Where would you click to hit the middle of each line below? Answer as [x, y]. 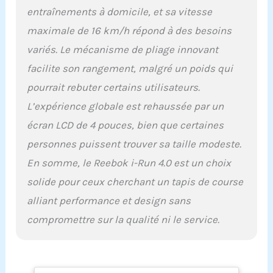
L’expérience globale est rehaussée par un [126, 106]
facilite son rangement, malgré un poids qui [130, 68]
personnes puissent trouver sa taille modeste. [134, 144]
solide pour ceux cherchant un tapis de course [135, 181]
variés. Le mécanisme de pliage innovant [123, 49]
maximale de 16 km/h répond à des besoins [129, 30]
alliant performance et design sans [109, 200]
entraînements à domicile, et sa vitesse [120, 11]
